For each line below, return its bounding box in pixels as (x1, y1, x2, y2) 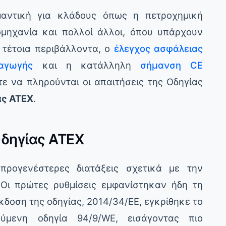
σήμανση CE (140, 60, 203, 71)
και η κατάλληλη (33, 60, 140, 71)
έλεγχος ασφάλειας (114, 43, 203, 54)
